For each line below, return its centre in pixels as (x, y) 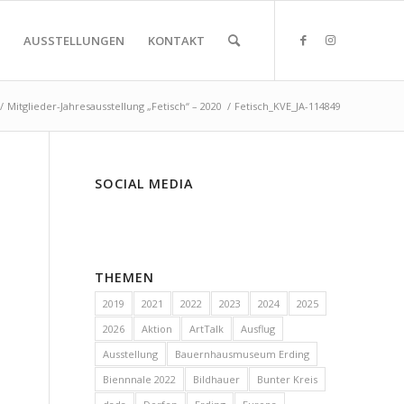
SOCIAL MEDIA (144, 184)
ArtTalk (207, 329)
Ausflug (258, 329)
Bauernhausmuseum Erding (243, 354)
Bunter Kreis (288, 379)
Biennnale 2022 (140, 379)
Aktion (157, 329)
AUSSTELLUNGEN (74, 41)
